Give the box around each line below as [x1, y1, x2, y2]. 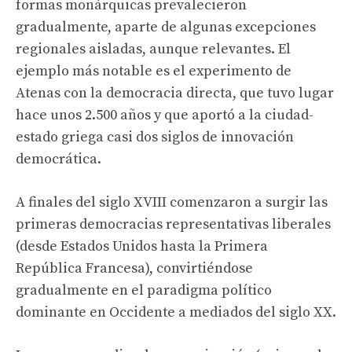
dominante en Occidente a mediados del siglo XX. [16, 303, 336, 321]
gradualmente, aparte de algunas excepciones [16, 18, 316, 36]
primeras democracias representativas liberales [16, 215, 331, 233]
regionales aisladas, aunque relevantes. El [16, 40, 291, 58]
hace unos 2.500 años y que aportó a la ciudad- [16, 106, 313, 124]
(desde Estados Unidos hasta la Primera [16, 237, 268, 255]
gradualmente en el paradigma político [16, 281, 272, 299]
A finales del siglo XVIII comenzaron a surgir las [16, 193, 328, 211]
